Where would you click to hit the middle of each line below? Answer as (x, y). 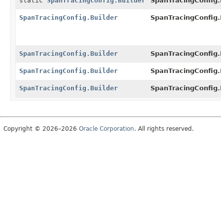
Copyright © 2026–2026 (41, 129)
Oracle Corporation (107, 129)
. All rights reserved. (164, 129)
